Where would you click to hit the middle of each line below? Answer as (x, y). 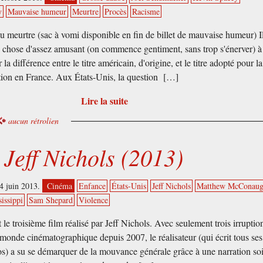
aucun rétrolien (34, 120)
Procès (116, 11)
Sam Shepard (51, 200)
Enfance (92, 186)
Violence (94, 200)
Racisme (146, 11)
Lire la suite (104, 100)
